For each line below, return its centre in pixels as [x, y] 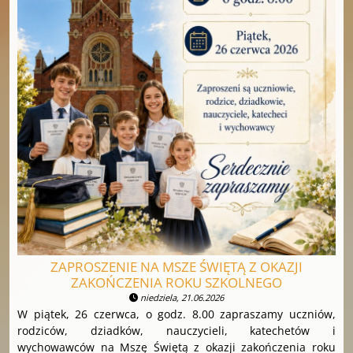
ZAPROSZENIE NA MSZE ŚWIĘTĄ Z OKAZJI [176, 266]
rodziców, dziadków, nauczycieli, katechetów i [176, 330]
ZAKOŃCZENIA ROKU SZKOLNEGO [176, 282]
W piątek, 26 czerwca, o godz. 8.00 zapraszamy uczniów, [176, 314]
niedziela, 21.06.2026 [181, 297]
